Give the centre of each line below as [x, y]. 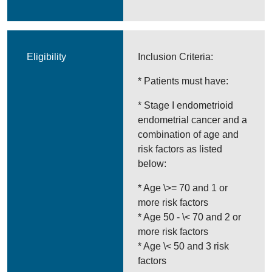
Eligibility [46, 57]
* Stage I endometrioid [186, 105]
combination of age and [189, 134]
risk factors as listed [180, 149]
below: [152, 164]
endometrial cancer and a [193, 120]
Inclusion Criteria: [176, 57]
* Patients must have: [183, 81]
